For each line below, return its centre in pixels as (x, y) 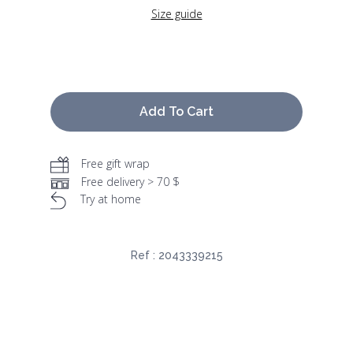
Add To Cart (176, 112)
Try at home (111, 199)
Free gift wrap (115, 164)
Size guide (176, 14)
